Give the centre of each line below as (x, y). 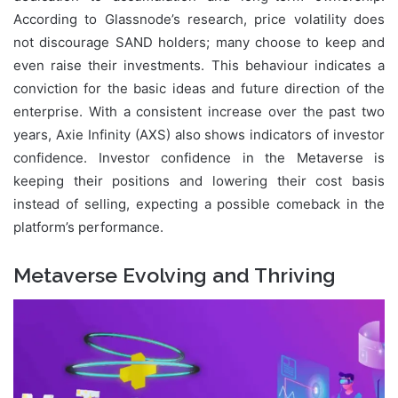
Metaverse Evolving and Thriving (175, 275)
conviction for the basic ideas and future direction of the (199, 88)
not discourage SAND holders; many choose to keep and (199, 42)
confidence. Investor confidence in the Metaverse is (199, 157)
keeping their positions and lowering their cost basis (199, 180)
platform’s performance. (88, 227)
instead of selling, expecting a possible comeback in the (199, 203)
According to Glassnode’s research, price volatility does (199, 19)
